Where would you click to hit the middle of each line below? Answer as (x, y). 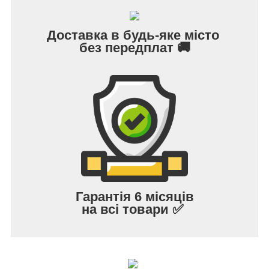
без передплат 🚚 (134, 47)
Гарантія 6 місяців (134, 196)
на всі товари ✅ (134, 209)
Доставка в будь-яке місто (134, 35)
